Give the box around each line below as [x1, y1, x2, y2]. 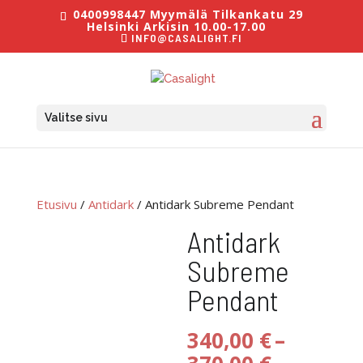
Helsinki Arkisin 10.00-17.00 [86, 18, 266, 34]
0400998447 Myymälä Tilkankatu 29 [68, 6, 303, 22]
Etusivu [36, 195, 77, 212]
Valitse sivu [44, 110, 108, 124]
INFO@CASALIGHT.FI [130, 30, 242, 45]
